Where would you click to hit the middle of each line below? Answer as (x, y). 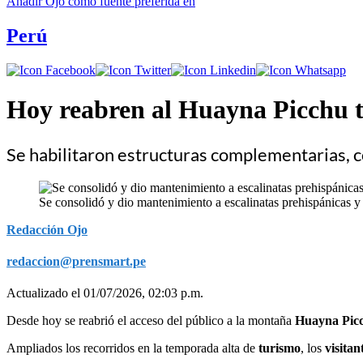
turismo (280, 348)
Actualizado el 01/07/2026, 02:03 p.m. (105, 293)
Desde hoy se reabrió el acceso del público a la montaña (151, 320)
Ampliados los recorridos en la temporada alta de (132, 348)
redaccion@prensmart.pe (76, 261)
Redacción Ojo (47, 229)
